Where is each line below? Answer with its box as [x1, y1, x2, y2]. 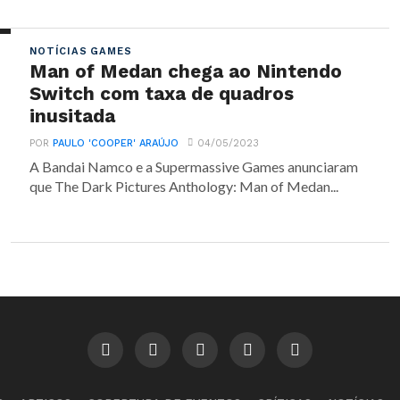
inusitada [29, 105, 116, 127]
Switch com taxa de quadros [29, 83, 295, 104]
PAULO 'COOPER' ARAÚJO [53, 137, 179, 149]
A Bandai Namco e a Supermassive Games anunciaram [29, 158, 359, 175]
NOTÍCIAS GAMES [29, 46, 132, 57]
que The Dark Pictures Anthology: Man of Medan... [29, 178, 339, 195]
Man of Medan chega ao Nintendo [29, 61, 343, 82]
